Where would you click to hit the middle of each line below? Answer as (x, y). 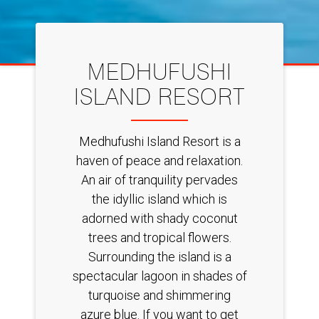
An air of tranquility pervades (159, 180)
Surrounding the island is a (159, 257)
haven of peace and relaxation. (159, 161)
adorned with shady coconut (159, 219)
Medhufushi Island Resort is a (159, 142)
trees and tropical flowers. (159, 238)
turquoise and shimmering (159, 296)
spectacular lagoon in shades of (159, 276)
